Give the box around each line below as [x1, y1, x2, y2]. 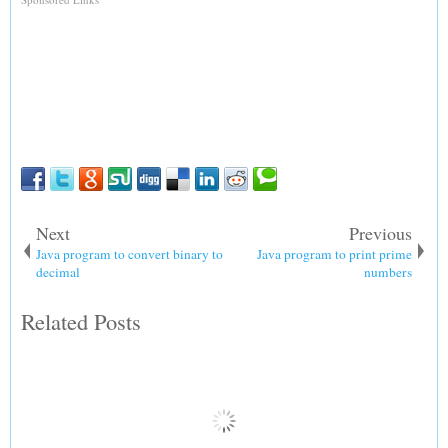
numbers [364, 262, 412, 281]
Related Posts [21, 305, 141, 336]
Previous [349, 220, 412, 245]
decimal [36, 262, 80, 281]
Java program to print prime [257, 244, 412, 263]
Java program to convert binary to [36, 244, 223, 263]
